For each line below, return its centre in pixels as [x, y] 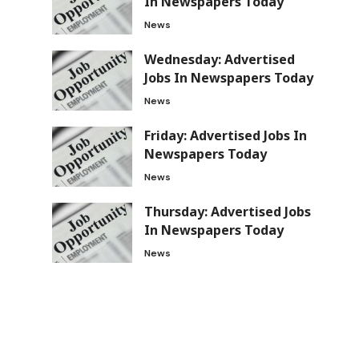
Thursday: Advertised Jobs [227, 212]
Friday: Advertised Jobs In [225, 135]
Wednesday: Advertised [219, 59]
